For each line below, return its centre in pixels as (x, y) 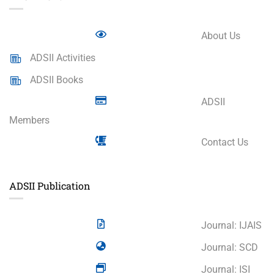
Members (29, 120)
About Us (220, 36)
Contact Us (224, 142)
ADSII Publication (50, 186)
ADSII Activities (61, 58)
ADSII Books (55, 80)
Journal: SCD (228, 247)
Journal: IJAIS (230, 225)
